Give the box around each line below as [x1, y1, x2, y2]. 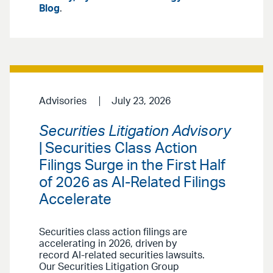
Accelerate [39, 193, 112, 207]
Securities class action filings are [39, 227, 187, 237]
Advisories [39, 96, 87, 107]
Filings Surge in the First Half [39, 158, 225, 173]
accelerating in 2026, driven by [39, 239, 177, 249]
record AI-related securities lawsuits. [39, 250, 205, 260]
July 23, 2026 [111, 96, 171, 107]
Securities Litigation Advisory [39, 124, 231, 139]
